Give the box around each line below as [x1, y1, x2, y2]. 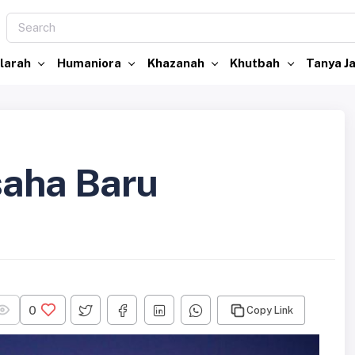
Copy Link [246, 303, 293, 316]
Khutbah [230, 55, 283, 70]
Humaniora [56, 55, 124, 70]
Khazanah [147, 55, 207, 70]
